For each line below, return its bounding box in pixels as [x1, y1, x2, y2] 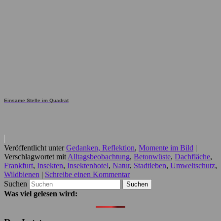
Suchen [4, 180, 27, 188]
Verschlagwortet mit [4, 152, 66, 161]
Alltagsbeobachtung [68, 152, 130, 161]
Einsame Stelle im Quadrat [4, 98, 69, 104]
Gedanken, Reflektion [66, 144, 135, 152]
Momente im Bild [139, 144, 193, 152]
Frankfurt [4, 161, 33, 170]
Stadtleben [134, 161, 166, 170]
